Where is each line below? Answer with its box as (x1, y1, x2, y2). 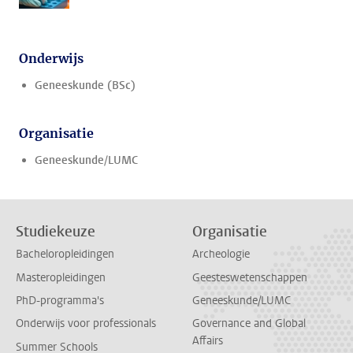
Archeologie (192, 247, 250, 262)
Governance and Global (192, 316, 306, 332)
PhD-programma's (16, 292, 104, 308)
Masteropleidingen (16, 269, 106, 285)
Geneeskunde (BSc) (35, 78, 136, 93)
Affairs (192, 333, 223, 349)
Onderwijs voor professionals (16, 316, 156, 332)
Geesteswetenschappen (192, 269, 307, 285)
